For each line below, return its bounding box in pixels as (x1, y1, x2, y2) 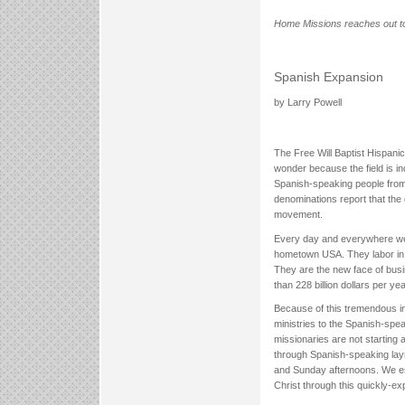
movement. (274, 209, 323, 221)
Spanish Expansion (274, 69, 383, 84)
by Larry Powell (274, 97, 342, 108)
